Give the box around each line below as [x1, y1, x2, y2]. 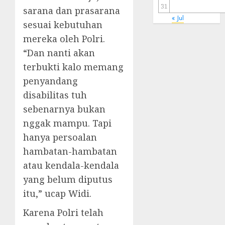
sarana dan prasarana [23, 5, 120, 17]
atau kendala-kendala [23, 159, 119, 171]
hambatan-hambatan [23, 145, 117, 157]
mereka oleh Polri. [23, 33, 105, 45]
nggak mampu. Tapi [23, 117, 111, 129]
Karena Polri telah [23, 206, 103, 218]
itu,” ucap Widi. [23, 187, 91, 199]
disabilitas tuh [23, 89, 87, 101]
